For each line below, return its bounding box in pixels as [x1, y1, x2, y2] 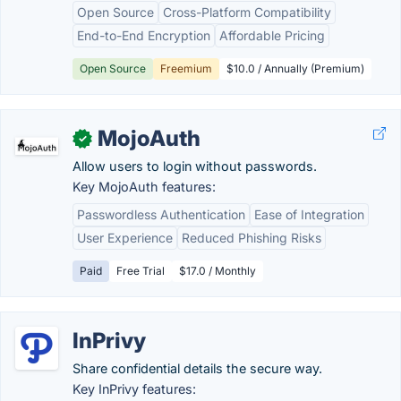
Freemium [160, 62, 212, 75]
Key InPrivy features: [73, 381, 196, 397]
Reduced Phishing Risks [182, 230, 321, 245]
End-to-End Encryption [77, 28, 210, 43]
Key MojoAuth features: [73, 179, 216, 194]
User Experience [77, 230, 173, 245]
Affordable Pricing [219, 28, 325, 43]
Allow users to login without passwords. [73, 158, 317, 174]
